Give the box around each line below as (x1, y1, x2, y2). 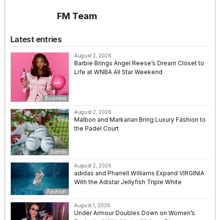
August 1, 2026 (74, 202, 110, 209)
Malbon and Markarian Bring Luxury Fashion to (74, 116, 206, 124)
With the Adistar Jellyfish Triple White (74, 178, 182, 186)
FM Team (57, 10, 97, 21)
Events (51, 148, 66, 155)
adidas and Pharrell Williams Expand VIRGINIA (74, 169, 204, 177)
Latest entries (10, 34, 62, 44)
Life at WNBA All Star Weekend (74, 68, 163, 76)
